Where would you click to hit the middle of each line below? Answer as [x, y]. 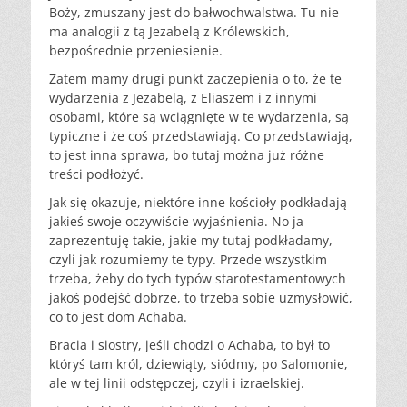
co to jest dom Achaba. [118, 317]
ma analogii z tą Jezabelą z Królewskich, [169, 32]
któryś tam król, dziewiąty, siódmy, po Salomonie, [199, 364]
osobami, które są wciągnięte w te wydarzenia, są [199, 117]
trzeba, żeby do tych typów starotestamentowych [198, 279]
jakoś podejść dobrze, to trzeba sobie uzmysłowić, [201, 298]
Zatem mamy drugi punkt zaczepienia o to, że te [195, 79]
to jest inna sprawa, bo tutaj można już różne [187, 155]
